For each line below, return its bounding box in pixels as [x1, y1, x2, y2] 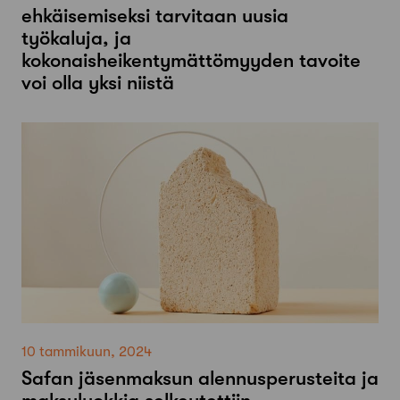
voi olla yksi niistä [21, 71, 174, 95]
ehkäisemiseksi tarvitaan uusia [21, 4, 288, 28]
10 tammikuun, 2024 [21, 344, 152, 361]
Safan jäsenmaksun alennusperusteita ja [21, 367, 379, 390]
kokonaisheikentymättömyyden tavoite [21, 49, 361, 72]
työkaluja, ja [21, 27, 131, 50]
